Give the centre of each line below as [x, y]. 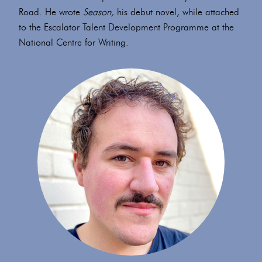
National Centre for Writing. [74, 42]
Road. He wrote [51, 12]
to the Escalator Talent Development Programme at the [126, 27]
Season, [100, 12]
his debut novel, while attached [178, 12]
